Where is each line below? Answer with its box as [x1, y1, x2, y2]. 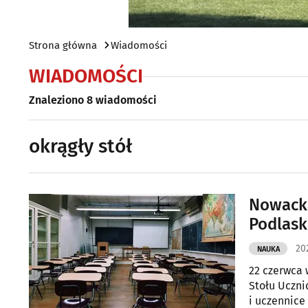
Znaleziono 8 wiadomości [29, 93, 157, 107]
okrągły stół [29, 135, 132, 157]
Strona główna [29, 39, 97, 52]
